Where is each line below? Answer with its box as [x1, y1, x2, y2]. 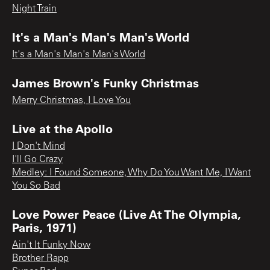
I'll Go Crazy [12, 154, 63, 165]
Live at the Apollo [12, 120, 113, 136]
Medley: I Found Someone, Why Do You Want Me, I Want [12, 168, 251, 178]
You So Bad [12, 181, 60, 191]
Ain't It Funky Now [12, 240, 90, 250]
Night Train [12, 4, 57, 14]
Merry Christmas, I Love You [12, 95, 131, 105]
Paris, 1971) [12, 219, 77, 235]
